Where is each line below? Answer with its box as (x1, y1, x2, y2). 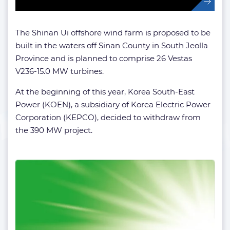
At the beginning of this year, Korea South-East (15, 87, 195, 97)
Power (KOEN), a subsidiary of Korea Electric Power (15, 100, 210, 109)
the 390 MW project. (15, 125, 92, 135)
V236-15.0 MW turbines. (15, 66, 104, 76)
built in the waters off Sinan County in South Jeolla (15, 41, 208, 50)
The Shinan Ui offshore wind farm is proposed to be (15, 28, 210, 37)
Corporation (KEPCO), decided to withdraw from (15, 112, 201, 122)
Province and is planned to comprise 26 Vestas (15, 53, 192, 63)
